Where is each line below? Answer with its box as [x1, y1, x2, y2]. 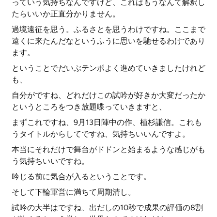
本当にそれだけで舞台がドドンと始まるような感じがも [12, 145, 205, 154]
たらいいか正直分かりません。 [12, 9, 120, 18]
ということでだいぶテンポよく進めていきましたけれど [12, 63, 205, 73]
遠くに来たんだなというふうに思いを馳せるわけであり [12, 36, 205, 46]
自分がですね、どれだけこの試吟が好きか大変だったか [12, 91, 205, 100]
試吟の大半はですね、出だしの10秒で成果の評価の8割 [12, 203, 203, 212]
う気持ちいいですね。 [12, 156, 89, 166]
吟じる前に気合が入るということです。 [12, 172, 151, 181]
